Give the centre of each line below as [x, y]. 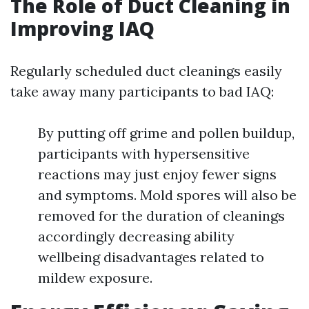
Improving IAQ [82, 29]
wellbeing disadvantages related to [151, 257]
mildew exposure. [95, 278]
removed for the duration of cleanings [161, 216]
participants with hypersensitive [144, 154]
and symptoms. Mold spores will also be [167, 195]
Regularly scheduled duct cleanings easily [146, 71]
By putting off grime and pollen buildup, [166, 133]
